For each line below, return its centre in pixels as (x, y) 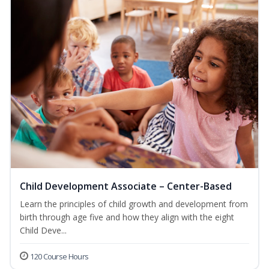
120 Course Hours (59, 257)
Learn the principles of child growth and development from (134, 204)
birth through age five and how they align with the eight (127, 217)
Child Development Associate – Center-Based (126, 186)
